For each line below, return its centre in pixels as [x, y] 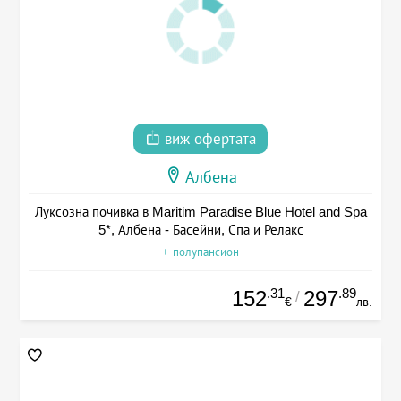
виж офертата [208, 140]
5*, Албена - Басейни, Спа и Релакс [200, 230]
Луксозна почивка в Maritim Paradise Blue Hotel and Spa [200, 212]
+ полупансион [200, 252]
